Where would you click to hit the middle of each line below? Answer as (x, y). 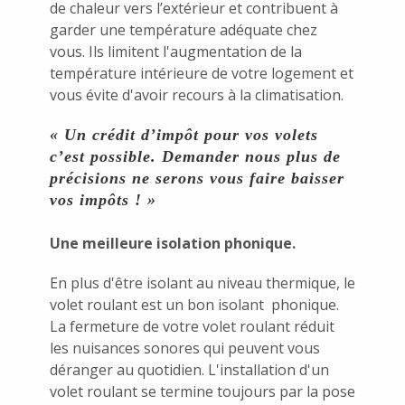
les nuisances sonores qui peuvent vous (185, 348)
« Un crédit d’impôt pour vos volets (184, 134)
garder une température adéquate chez (184, 29)
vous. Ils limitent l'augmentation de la (176, 51)
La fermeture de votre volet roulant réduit (192, 326)
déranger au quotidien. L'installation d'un (189, 369)
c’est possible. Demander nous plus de (195, 156)
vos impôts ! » (103, 199)
